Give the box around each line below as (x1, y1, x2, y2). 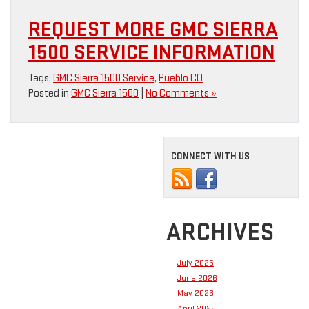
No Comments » (146, 86, 217, 100)
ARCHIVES (166, 217, 274, 248)
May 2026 (177, 287, 214, 299)
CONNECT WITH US (171, 150, 250, 162)
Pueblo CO (159, 71, 203, 85)
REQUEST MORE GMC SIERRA (28, 17, 278, 42)
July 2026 (177, 257, 214, 268)
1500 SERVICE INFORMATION (28, 39, 275, 65)
